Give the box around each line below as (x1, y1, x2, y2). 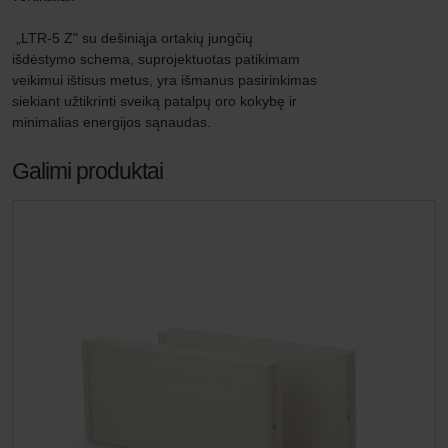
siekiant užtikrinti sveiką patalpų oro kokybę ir (12, 93, 301, 109)
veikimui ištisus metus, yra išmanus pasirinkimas (12, 72, 321, 88)
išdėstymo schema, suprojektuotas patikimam (12, 51, 304, 67)
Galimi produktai (12, 158, 163, 184)
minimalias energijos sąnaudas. (12, 114, 211, 130)
